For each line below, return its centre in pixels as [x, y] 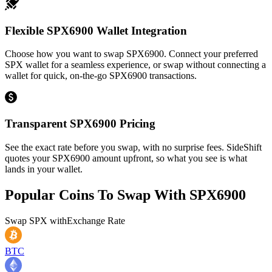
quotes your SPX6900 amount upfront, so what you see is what [126, 158]
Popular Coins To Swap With [97, 195]
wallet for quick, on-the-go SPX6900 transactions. [101, 76]
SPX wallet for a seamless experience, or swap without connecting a [135, 65]
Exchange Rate [96, 220]
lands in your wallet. [44, 169]
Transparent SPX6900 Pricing [80, 123]
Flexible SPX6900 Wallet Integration [96, 30]
